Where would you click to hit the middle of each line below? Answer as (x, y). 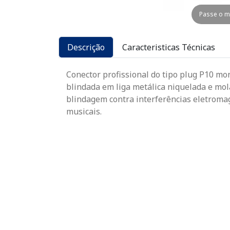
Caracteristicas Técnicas (169, 47)
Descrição (86, 47)
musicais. (84, 112)
